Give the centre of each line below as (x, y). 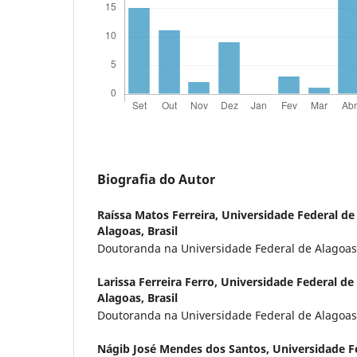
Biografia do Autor (156, 180)
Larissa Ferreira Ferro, (159, 282)
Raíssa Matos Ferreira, (159, 215)
